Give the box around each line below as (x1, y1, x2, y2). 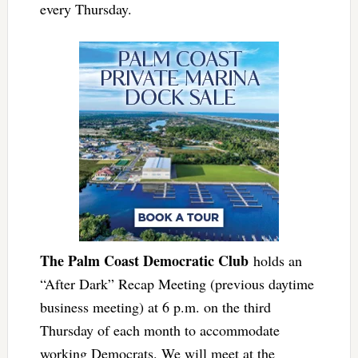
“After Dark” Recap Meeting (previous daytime (39, 274, 314, 294)
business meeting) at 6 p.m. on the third (39, 297, 271, 317)
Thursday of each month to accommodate (39, 320, 280, 340)
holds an (248, 251, 302, 271)
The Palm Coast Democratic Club (39, 250, 249, 272)
